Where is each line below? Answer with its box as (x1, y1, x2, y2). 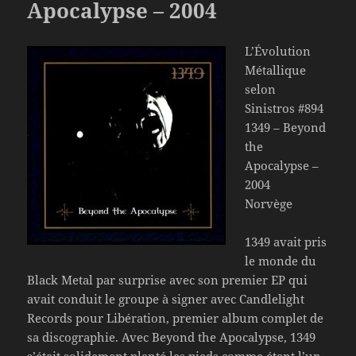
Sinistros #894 (245, 100, 324, 117)
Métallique (245, 62, 307, 79)
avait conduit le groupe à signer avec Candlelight (27, 291, 305, 308)
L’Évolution (245, 43, 311, 60)
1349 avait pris (245, 234, 327, 250)
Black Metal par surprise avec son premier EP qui (27, 272, 308, 288)
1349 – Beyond (245, 119, 327, 136)
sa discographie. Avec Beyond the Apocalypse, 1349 (27, 329, 316, 346)
